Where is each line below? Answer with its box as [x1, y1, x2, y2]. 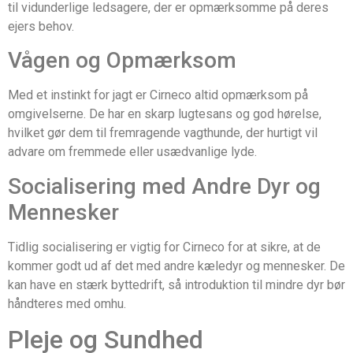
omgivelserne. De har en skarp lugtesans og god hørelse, [8, 106, 321, 122]
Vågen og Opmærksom [8, 47, 236, 74]
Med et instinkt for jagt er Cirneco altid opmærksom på [8, 87, 308, 103]
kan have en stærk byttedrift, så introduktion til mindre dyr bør [8, 277, 345, 292]
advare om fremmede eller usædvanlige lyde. [8, 144, 257, 160]
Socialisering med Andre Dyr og [8, 173, 321, 199]
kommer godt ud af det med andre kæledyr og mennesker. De [8, 258, 345, 273]
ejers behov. [8, 19, 74, 35]
